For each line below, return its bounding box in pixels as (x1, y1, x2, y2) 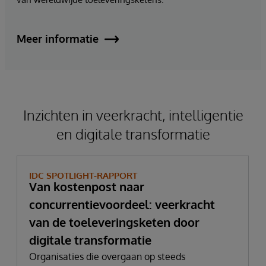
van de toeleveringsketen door (29, 214, 199, 230)
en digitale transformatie (56, 124, 210, 143)
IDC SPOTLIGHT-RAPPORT (29, 169, 137, 181)
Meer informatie (17, 32, 99, 46)
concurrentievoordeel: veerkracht (29, 196, 215, 212)
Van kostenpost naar (29, 178, 144, 194)
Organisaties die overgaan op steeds (29, 250, 185, 262)
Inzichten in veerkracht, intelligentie (23, 105, 243, 124)
